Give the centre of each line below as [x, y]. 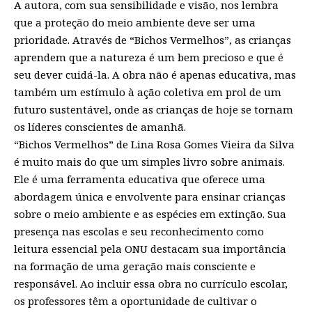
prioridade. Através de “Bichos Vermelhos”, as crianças [153, 39]
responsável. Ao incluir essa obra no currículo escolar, [151, 283]
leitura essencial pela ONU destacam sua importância [150, 248]
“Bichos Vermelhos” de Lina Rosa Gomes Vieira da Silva [154, 144]
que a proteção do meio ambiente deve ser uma [135, 22]
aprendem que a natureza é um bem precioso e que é [149, 57]
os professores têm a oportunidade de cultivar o [135, 301]
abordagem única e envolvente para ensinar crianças [150, 196]
